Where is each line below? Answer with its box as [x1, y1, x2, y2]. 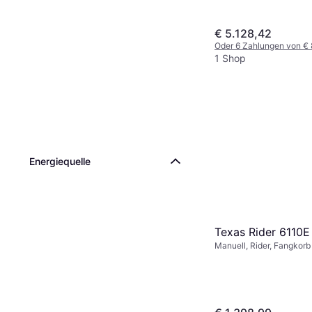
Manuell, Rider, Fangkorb [214, 240, 311, 251]
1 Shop [214, 52, 246, 64]
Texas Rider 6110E [214, 225, 310, 240]
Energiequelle [29, 155, 91, 167]
